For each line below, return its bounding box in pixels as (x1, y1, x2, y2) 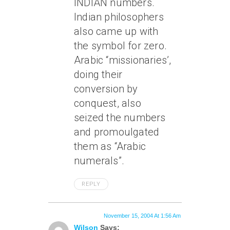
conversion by (74, 83, 138, 95)
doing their (74, 68, 123, 81)
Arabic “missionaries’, (74, 54, 171, 67)
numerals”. (74, 155, 124, 167)
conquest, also (74, 97, 141, 110)
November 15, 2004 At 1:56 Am (104, 213, 181, 219)
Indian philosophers (74, 11, 164, 24)
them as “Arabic (74, 140, 146, 153)
